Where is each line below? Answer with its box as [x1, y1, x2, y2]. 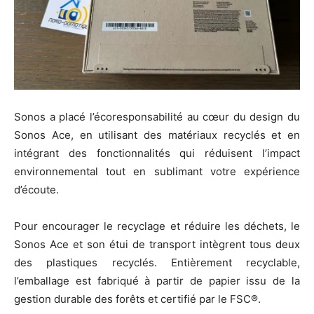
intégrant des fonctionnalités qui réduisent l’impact [14, 146, 300, 161]
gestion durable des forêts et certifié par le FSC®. [14, 292, 261, 306]
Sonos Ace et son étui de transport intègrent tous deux [14, 238, 300, 252]
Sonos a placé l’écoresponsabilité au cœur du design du [14, 110, 300, 124]
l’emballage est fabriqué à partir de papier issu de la [14, 274, 300, 288]
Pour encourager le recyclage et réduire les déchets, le [14, 219, 300, 233]
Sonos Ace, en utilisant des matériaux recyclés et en [14, 128, 300, 142]
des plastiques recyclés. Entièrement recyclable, [14, 256, 300, 270]
